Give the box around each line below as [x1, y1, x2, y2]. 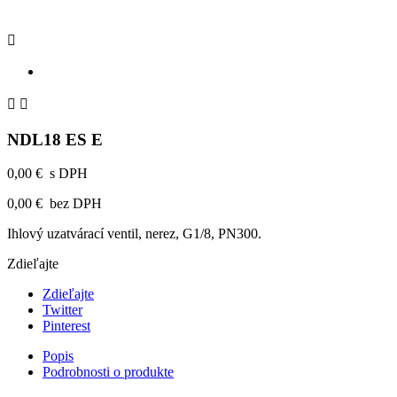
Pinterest [43, 318, 90, 334]
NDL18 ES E [7, 129, 103, 149]
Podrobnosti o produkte [43, 364, 174, 380]
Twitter [43, 302, 82, 318]
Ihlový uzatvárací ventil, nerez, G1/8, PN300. [7, 226, 261, 242]
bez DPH [43, 196, 102, 212]
